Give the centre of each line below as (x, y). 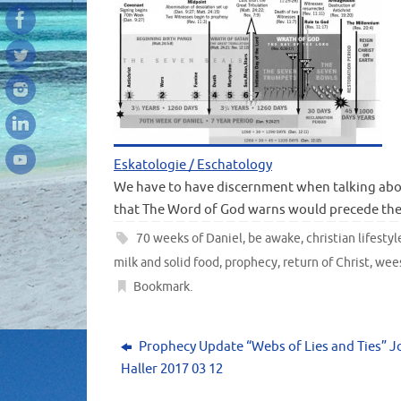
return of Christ (326, 263)
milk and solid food (166, 263)
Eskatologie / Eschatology (193, 165)
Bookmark (162, 287)
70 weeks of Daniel (190, 239)
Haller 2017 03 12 (172, 370)
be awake (275, 239)
